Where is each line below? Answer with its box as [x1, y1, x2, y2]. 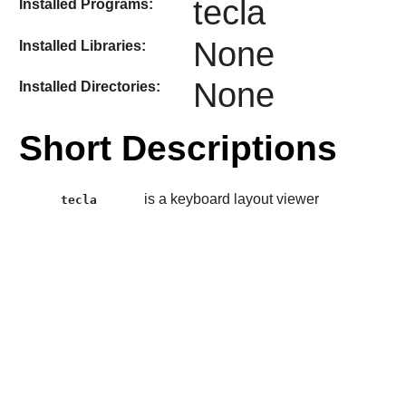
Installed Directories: [18, 79, 160, 95]
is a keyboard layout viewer [143, 190, 319, 207]
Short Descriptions [18, 129, 337, 169]
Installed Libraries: [18, 37, 146, 53]
